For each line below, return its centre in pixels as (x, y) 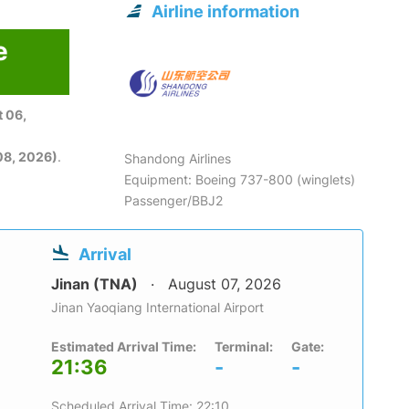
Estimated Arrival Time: (124, 347)
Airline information (226, 12)
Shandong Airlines (178, 159)
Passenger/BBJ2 (174, 201)
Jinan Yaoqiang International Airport (157, 308)
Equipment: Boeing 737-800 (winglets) (240, 180)
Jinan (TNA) (96, 284)
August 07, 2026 (225, 284)
